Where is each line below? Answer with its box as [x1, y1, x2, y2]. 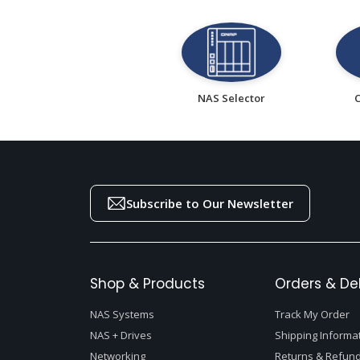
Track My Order [275, 307, 350, 322]
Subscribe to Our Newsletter [126, 195, 293, 212]
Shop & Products [90, 274, 205, 294]
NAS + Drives [90, 328, 152, 343]
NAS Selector [198, 91, 265, 106]
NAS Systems [90, 307, 154, 322]
